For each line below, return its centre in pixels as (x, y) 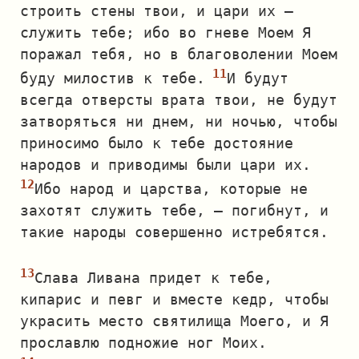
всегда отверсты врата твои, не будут (179, 100)
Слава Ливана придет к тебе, (153, 278)
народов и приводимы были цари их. (165, 165)
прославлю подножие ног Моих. (143, 343)
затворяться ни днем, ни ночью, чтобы (179, 121)
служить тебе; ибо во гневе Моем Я (165, 32)
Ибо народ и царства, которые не (171, 189)
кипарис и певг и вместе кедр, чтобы (174, 299)
